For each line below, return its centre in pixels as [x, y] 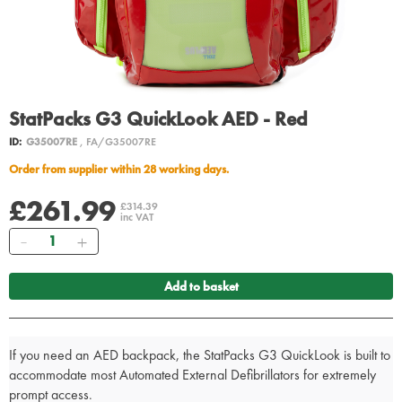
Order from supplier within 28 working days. [123, 170]
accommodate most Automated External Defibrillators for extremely [192, 375]
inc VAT [137, 218]
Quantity [57, 237]
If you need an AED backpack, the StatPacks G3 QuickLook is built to [200, 355]
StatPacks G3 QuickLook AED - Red [158, 119]
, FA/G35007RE [118, 142]
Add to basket [201, 287]
